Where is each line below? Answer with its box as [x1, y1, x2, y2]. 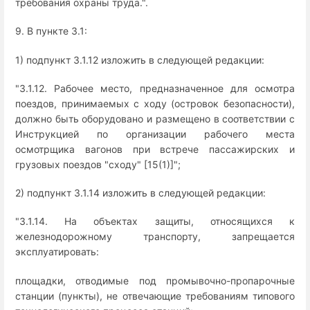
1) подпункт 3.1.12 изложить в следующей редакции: [15, 53, 264, 66]
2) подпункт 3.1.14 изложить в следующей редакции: [15, 187, 266, 199]
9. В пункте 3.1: [15, 25, 87, 37]
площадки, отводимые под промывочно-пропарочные [15, 274, 295, 286]
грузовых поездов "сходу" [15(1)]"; [15, 158, 181, 170]
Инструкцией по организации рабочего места [15, 127, 295, 140]
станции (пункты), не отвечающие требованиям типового [15, 289, 295, 302]
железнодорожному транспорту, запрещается [15, 230, 295, 243]
